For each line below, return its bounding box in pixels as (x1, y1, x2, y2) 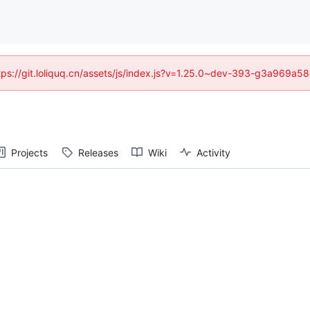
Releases (78, 146, 118, 158)
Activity (197, 146, 230, 158)
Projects (11, 146, 48, 158)
